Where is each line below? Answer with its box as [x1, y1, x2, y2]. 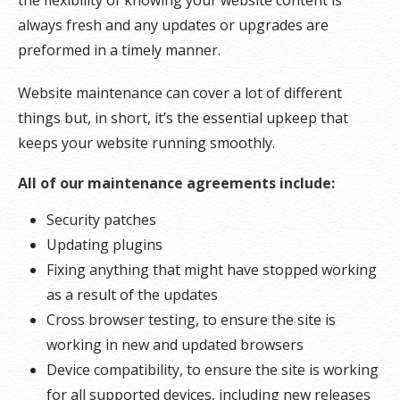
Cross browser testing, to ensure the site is [46, 309, 336, 329]
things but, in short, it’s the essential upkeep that [18, 107, 348, 128]
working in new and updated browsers [46, 334, 304, 354]
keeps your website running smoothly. [18, 132, 275, 153]
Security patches [46, 209, 156, 229]
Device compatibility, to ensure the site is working [46, 359, 379, 379]
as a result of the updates [46, 284, 218, 304]
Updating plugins [46, 234, 162, 254]
